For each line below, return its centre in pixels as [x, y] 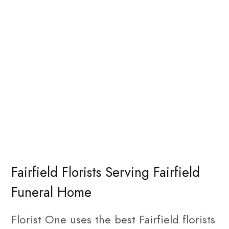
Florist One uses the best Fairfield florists [113, 219]
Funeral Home [51, 192]
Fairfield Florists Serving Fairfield [106, 173]
